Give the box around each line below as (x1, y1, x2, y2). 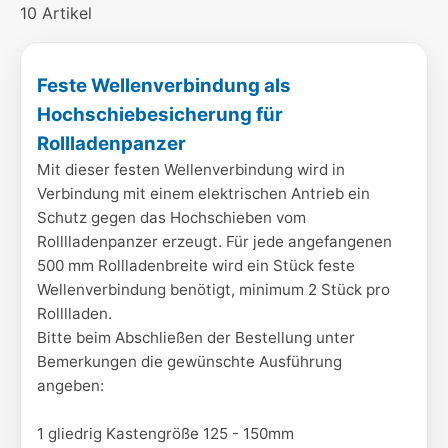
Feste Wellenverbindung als (37, 74, 291, 97)
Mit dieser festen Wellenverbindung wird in (37, 160, 345, 179)
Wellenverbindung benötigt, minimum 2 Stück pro (37, 280, 390, 299)
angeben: (37, 376, 104, 395)
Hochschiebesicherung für (37, 103, 283, 126)
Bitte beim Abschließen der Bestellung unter (37, 328, 355, 347)
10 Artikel (20, 3, 92, 23)
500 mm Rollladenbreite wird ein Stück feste (37, 256, 355, 275)
